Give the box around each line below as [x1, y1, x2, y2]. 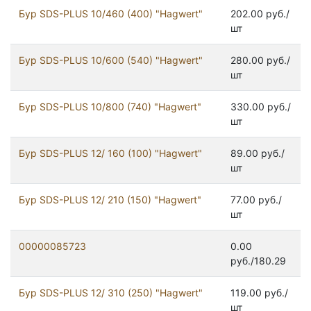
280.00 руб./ [230, 54, 290, 67]
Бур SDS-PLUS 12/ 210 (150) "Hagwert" [19, 194, 201, 206]
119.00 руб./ [230, 287, 288, 299]
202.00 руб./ [230, 8, 289, 20]
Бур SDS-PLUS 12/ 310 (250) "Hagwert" [19, 287, 203, 299]
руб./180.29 [230, 255, 286, 267]
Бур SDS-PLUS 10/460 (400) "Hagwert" [19, 8, 203, 20]
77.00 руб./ [230, 194, 282, 206]
